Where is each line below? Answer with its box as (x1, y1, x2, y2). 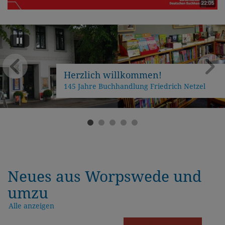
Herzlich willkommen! (64, 69, 162, 80)
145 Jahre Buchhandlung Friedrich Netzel (64, 82, 205, 91)
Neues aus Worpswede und (8, 168, 201, 186)
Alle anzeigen (9, 201, 54, 210)
